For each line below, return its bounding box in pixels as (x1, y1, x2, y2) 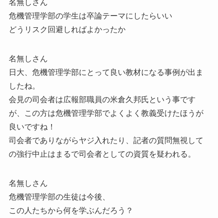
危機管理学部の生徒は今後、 (8, 193, 110, 201)
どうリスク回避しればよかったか (8, 25, 126, 34)
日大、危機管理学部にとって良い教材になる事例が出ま (8, 68, 203, 77)
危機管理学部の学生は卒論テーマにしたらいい (8, 12, 172, 20)
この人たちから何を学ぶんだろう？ (8, 206, 133, 215)
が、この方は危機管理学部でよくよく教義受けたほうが (8, 109, 203, 118)
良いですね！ (8, 123, 55, 131)
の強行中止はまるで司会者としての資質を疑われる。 (8, 150, 196, 159)
